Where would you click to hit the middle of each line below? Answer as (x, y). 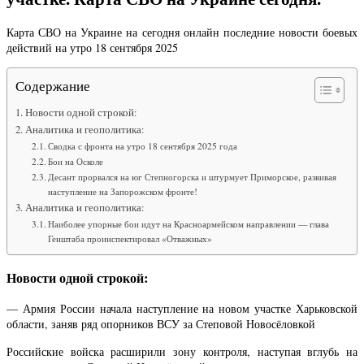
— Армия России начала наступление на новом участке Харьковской (182, 309)
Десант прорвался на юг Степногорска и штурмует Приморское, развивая (193, 176)
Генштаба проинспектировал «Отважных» (130, 238)
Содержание (53, 85)
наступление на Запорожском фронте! (123, 191)
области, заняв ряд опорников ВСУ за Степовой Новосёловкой (161, 324)
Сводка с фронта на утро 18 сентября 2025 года (143, 145)
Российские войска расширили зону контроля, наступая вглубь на (182, 351)
